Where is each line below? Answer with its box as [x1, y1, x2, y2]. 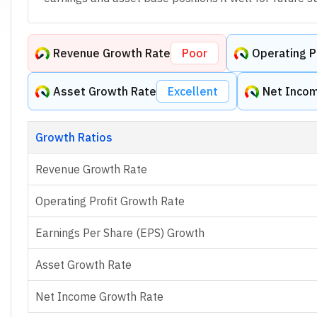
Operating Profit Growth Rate [35, 193, 185, 208]
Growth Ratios [35, 129, 113, 144]
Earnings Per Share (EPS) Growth [35, 225, 204, 240]
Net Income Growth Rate [35, 289, 163, 304]
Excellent [167, 83, 218, 98]
